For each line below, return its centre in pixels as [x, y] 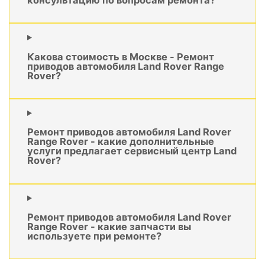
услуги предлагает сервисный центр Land [132, 151]
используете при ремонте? [94, 236]
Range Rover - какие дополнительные [121, 142]
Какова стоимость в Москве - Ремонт [121, 56]
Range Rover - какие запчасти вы [109, 227]
